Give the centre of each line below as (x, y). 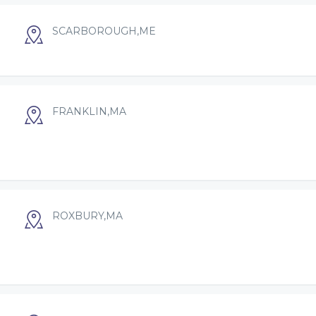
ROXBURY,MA (87, 216)
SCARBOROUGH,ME (104, 31)
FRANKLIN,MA (89, 111)
